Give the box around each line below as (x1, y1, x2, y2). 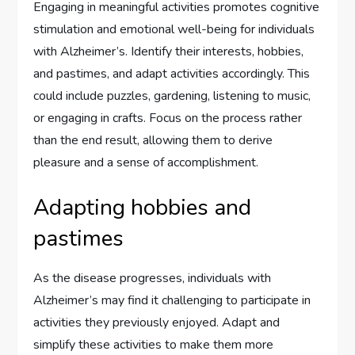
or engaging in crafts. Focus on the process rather (33, 109, 303, 128)
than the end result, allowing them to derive (33, 132, 273, 150)
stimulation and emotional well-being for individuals (33, 21, 315, 39)
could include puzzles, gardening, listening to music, (33, 87, 311, 105)
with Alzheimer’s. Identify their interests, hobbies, (33, 43, 304, 61)
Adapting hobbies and (33, 193, 252, 223)
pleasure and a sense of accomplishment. (33, 154, 259, 172)
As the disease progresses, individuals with (33, 269, 272, 288)
